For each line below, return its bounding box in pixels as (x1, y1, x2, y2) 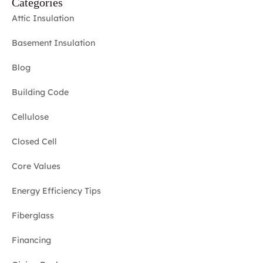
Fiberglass (12, 210, 54, 221)
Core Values (12, 160, 60, 171)
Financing (12, 234, 51, 245)
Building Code (12, 86, 69, 97)
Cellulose (12, 111, 49, 122)
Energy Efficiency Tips (12, 185, 101, 196)
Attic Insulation (12, 12, 74, 23)
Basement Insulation (12, 37, 95, 48)
